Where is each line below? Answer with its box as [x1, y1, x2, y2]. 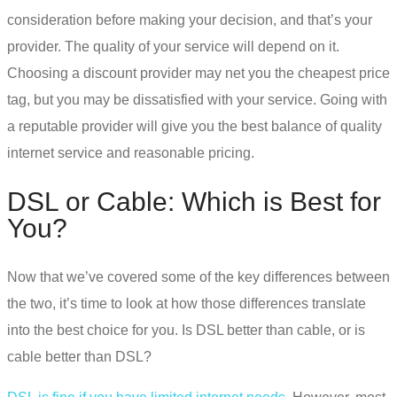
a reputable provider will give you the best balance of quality [7, 118, 382, 134]
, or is [331, 322, 365, 338]
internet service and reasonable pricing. [7, 144, 254, 160]
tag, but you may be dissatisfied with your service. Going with [7, 91, 387, 107]
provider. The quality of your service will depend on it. [7, 38, 339, 54]
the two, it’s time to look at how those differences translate [7, 295, 366, 311]
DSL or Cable [7, 186, 167, 216]
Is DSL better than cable [182, 322, 331, 338]
